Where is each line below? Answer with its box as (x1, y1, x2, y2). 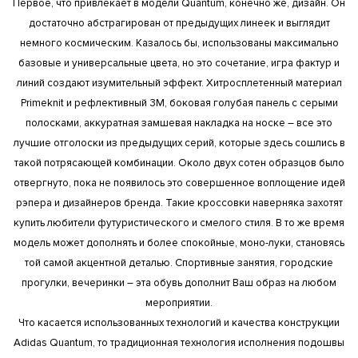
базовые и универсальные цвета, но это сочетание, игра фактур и (18, 57, 340, 70)
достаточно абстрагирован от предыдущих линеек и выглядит (28, 17, 330, 30)
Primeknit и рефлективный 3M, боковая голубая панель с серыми (20, 97, 338, 110)
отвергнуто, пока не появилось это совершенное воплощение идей (13, 177, 345, 190)
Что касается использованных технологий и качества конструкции (18, 316, 340, 330)
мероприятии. (145, 296, 213, 310)
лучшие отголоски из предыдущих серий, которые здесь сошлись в (13, 137, 345, 150)
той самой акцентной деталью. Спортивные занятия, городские (25, 257, 333, 270)
